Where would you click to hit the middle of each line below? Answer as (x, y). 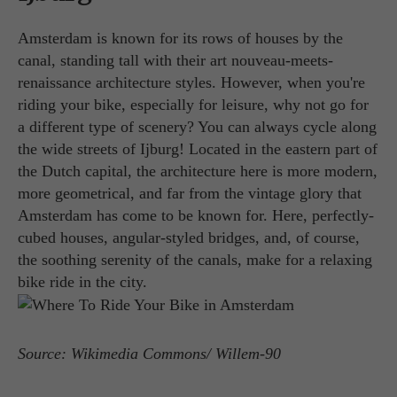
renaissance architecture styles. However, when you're (191, 82)
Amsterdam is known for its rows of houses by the (180, 38)
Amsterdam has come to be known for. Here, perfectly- (196, 215)
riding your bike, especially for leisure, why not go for (193, 104)
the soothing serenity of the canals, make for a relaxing (195, 259)
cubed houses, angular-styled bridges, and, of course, (189, 237)
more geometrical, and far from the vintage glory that (190, 193)
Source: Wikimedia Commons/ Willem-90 (149, 354)
